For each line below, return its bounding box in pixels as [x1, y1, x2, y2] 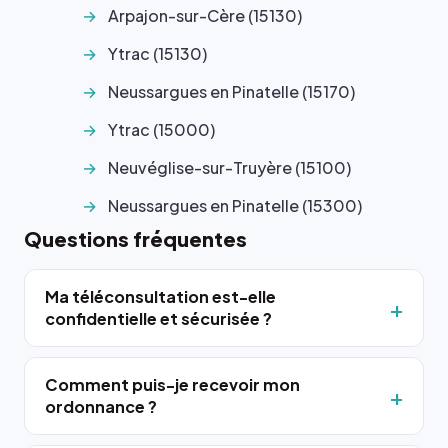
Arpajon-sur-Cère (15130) [108, 4, 302, 26]
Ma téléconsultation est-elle [45, 285, 276, 307]
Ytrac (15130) [108, 42, 207, 64]
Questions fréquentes [24, 225, 247, 251]
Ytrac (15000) [108, 118, 215, 140]
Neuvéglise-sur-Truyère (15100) [108, 156, 351, 178]
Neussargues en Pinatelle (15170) [108, 80, 355, 102]
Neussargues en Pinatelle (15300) [108, 194, 362, 216]
